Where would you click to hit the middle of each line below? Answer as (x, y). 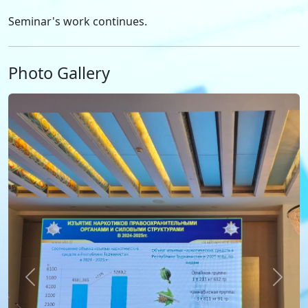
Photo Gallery (59, 73)
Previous (52, 284)
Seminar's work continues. (82, 22)
